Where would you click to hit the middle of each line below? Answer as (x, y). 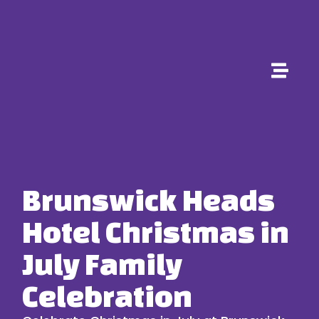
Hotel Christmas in (156, 231)
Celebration (108, 295)
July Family (103, 263)
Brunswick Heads (149, 199)
